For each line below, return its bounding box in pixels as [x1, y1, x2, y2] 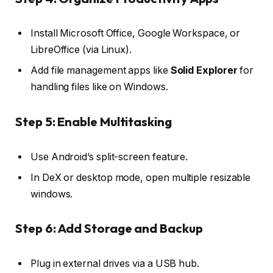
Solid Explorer [170, 65, 238, 77]
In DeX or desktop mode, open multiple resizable [30, 171, 251, 183]
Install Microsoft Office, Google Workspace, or [30, 27, 241, 40]
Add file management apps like [30, 65, 171, 77]
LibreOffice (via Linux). [30, 44, 132, 56]
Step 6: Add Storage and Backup [15, 221, 203, 236]
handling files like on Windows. [30, 81, 168, 93]
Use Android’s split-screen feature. [30, 151, 188, 163]
